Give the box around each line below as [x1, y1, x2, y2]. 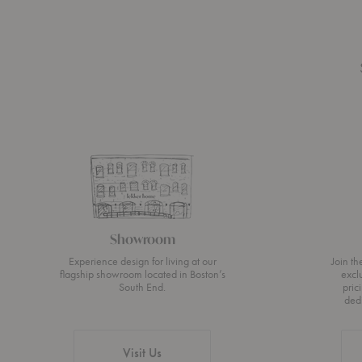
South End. [119, 280, 166, 295]
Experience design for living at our [68, 254, 217, 269]
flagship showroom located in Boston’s [59, 267, 225, 282]
